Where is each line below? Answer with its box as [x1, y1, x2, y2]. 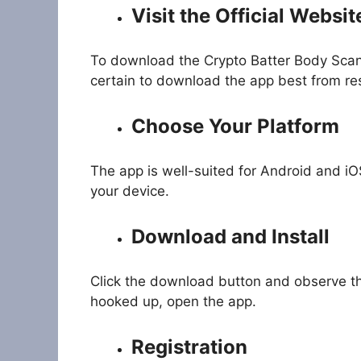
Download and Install [131, 224, 330, 248]
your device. [90, 183, 169, 200]
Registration [131, 334, 247, 359]
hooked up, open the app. [90, 293, 256, 310]
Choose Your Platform [131, 114, 339, 138]
